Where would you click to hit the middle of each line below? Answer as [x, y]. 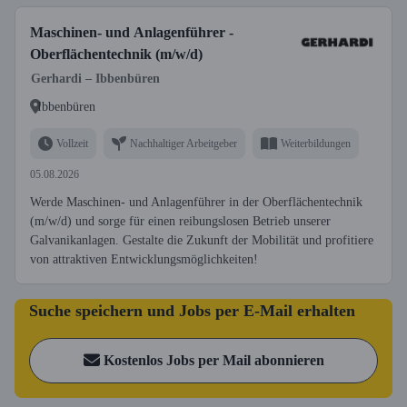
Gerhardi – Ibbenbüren [95, 79]
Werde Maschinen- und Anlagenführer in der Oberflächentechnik [196, 202]
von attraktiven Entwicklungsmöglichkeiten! [144, 259]
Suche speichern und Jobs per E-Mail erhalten [192, 311]
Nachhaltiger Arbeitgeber [184, 143]
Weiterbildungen [316, 143]
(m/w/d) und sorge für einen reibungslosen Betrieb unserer [180, 221]
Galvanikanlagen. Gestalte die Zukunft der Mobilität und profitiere [202, 240]
